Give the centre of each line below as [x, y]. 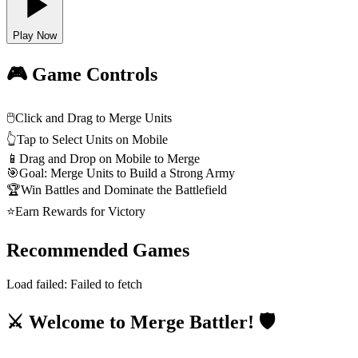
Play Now [35, 36]
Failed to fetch [106, 284]
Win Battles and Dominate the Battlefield [124, 190]
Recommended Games [98, 251]
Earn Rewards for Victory [80, 212]
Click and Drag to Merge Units [93, 118]
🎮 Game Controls [82, 75]
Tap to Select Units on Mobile [92, 140]
